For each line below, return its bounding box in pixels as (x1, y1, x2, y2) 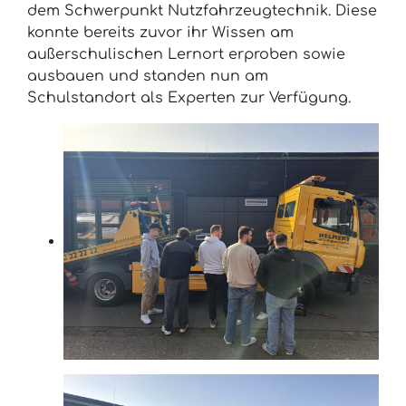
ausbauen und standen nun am (27, 68, 268, 85)
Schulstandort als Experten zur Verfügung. (27, 90, 351, 107)
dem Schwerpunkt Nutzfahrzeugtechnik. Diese (27, 3, 377, 20)
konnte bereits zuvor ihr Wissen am (27, 24, 294, 42)
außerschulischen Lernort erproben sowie (27, 46, 345, 63)
